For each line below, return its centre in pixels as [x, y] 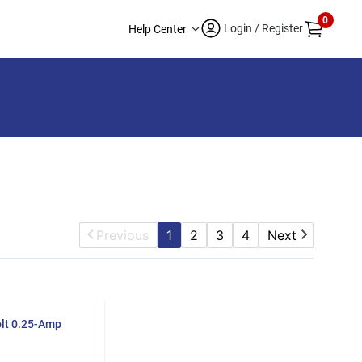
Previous [122, 235]
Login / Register [263, 29]
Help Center [160, 29]
